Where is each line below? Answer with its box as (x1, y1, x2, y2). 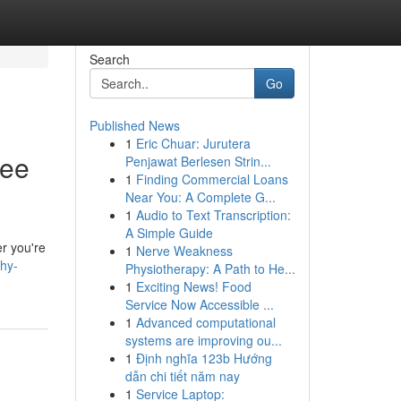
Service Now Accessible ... (124, 295, 274, 313)
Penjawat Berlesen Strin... (124, 152, 271, 170)
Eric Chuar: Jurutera (135, 134, 251, 152)
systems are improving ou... (124, 331, 282, 349)
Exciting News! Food (135, 277, 252, 295)
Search (89, 50, 130, 68)
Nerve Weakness (135, 242, 233, 260)
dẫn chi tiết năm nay (124, 367, 240, 385)
